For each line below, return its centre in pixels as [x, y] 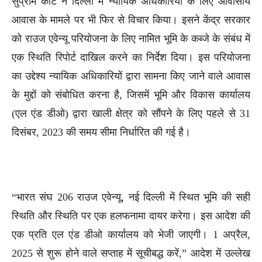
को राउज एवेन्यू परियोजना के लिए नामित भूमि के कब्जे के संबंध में [131, 38]
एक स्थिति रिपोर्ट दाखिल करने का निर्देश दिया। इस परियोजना [131, 57]
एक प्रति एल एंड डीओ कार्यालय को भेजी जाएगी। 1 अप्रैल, [131, 234]
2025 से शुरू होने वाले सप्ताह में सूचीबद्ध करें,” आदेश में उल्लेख [131, 253]
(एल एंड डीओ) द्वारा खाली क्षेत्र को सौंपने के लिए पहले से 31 [131, 113]
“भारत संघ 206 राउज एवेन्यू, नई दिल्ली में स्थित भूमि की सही [131, 197]
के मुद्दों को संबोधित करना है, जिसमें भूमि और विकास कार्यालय [131, 94]
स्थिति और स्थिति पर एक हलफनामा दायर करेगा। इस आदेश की [131, 216]
